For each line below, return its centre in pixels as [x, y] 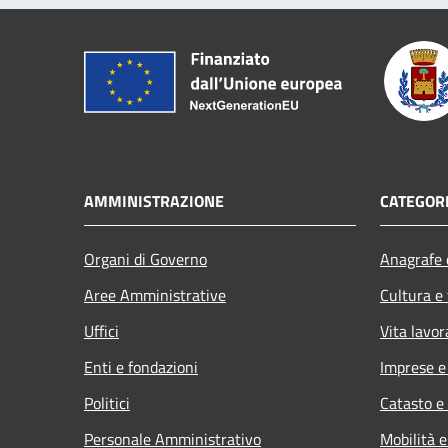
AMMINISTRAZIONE [154, 200]
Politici [107, 402]
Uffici [101, 330]
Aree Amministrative [155, 294]
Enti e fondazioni [141, 366]
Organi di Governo [145, 258]
